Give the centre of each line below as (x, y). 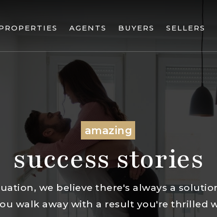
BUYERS (136, 28)
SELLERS (186, 28)
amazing (108, 130)
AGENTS (88, 28)
